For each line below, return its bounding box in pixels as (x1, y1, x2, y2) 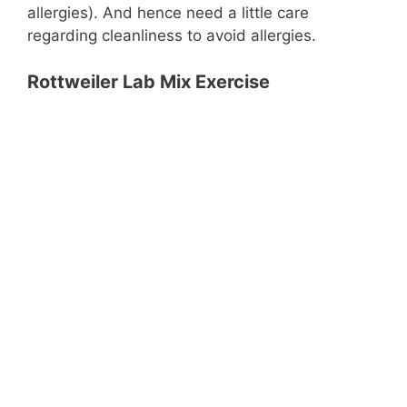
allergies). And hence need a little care (27, 4, 309, 23)
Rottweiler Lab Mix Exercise (27, 70, 270, 93)
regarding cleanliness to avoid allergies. (27, 26, 316, 45)
